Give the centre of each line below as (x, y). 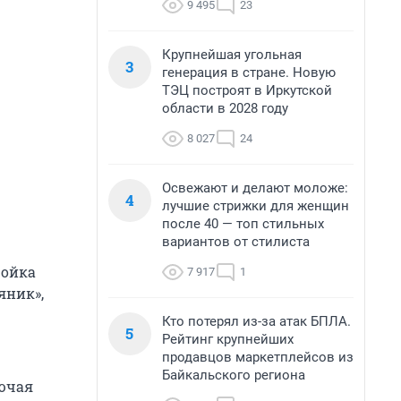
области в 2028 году (225, 108)
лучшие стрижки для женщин (256, 206)
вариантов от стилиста (236, 242)
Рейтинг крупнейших (228, 339)
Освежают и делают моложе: (255, 188)
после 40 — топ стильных (243, 224)
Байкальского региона (234, 375)
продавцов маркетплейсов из (258, 357)
